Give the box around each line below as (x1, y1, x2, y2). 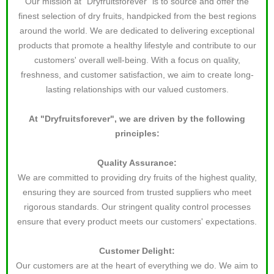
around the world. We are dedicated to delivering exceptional (20, 25, 254, 35)
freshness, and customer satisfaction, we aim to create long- (20, 69, 254, 80)
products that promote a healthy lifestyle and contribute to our (18, 40, 256, 50)
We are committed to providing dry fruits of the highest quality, (17, 172, 257, 182)
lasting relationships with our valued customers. (45, 84, 229, 94)
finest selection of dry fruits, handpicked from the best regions (18, 10, 256, 21)
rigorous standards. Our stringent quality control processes (23, 201, 251, 212)
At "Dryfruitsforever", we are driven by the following (29, 113, 245, 124)
